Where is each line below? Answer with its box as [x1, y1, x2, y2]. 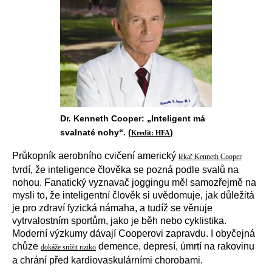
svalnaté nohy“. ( [60, 127, 131, 137]
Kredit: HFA [131, 129, 170, 137]
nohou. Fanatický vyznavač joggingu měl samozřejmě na [12, 177, 256, 188]
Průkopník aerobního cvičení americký [12, 151, 178, 161]
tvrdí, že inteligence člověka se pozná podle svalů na [12, 165, 239, 175]
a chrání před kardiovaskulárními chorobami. [12, 255, 203, 265]
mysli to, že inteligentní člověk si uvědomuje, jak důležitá [12, 190, 254, 200]
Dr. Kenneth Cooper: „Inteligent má [60, 114, 205, 123]
